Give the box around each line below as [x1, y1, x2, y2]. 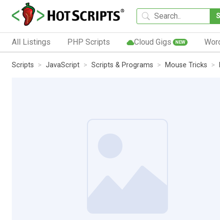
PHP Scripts [67, 37, 110, 47]
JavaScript [46, 60, 80, 69]
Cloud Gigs [134, 37, 171, 47]
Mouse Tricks [165, 60, 207, 69]
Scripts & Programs [91, 60, 153, 69]
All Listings [12, 37, 51, 47]
